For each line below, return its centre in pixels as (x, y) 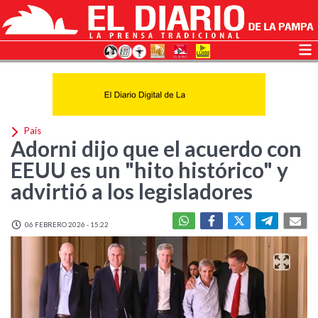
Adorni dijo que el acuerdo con (156, 148)
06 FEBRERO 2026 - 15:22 (66, 224)
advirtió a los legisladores (132, 191)
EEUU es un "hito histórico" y (149, 170)
